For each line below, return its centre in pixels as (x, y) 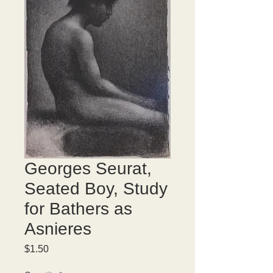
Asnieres (58, 229)
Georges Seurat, (88, 168)
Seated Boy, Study (96, 189)
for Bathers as (78, 209)
